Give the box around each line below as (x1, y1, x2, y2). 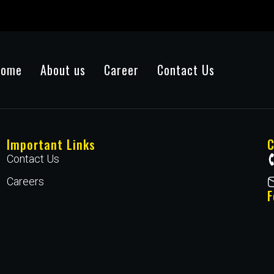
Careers (6, 175, 44, 188)
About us (40, 60, 86, 79)
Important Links (6, 135, 95, 154)
